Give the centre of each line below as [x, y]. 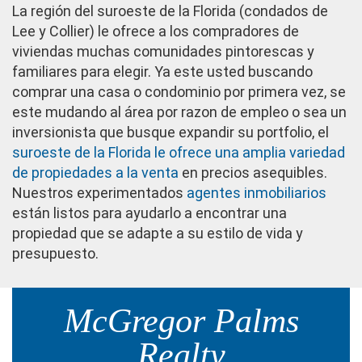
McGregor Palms [181, 320]
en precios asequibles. [253, 172]
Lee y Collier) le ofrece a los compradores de [156, 31]
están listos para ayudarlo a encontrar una [149, 213]
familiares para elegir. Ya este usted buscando [162, 71]
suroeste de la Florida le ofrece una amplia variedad [179, 152]
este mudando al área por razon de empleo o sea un [179, 112]
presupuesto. [55, 253]
